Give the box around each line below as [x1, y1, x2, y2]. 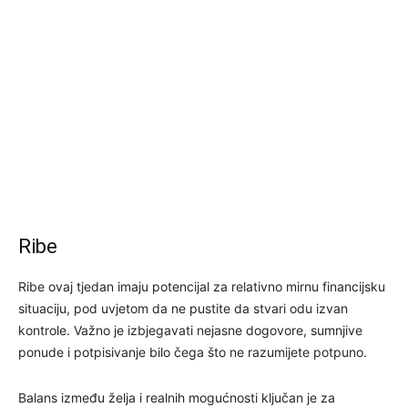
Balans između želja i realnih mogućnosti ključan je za [18, 389, 335, 405]
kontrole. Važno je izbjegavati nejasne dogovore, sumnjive [18, 321, 362, 338]
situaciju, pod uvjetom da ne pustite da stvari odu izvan [18, 300, 348, 316]
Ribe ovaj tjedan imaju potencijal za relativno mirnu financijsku [18, 278, 385, 294]
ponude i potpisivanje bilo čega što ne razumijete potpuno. [18, 343, 367, 360]
